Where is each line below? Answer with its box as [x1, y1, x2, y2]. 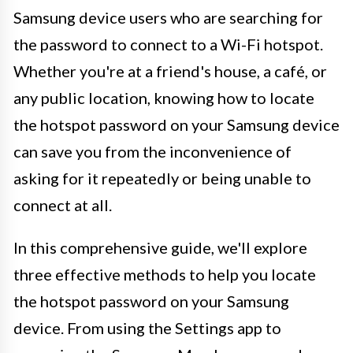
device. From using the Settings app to [13, 318, 281, 337]
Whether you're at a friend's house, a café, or [13, 61, 327, 80]
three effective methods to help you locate [13, 264, 316, 284]
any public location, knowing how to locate [13, 87, 314, 107]
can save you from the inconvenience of [13, 141, 292, 161]
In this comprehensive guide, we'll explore [13, 237, 307, 257]
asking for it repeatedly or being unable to [13, 168, 311, 188]
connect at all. [13, 195, 112, 214]
